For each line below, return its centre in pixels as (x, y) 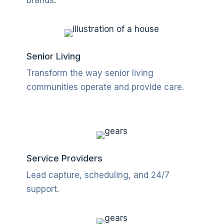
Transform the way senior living (90, 73)
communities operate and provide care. (105, 87)
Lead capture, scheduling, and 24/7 (98, 175)
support (41, 189)
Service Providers (64, 158)
